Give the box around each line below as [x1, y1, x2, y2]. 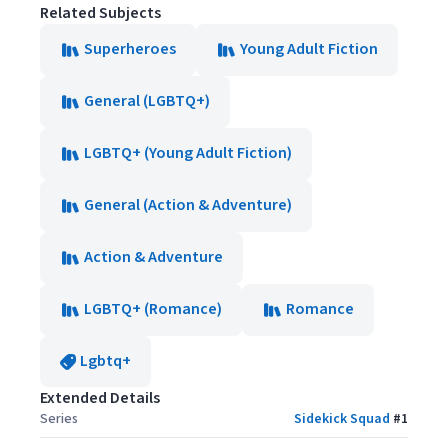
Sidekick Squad [294, 409, 390, 429]
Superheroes [84, 38, 176, 60]
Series [40, 409, 78, 429]
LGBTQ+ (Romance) [84, 298, 222, 320]
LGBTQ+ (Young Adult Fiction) [84, 142, 292, 164]
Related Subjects [40, 2, 161, 24]
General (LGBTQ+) [84, 90, 210, 112]
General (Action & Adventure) [84, 194, 292, 216]
